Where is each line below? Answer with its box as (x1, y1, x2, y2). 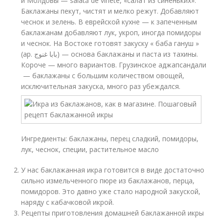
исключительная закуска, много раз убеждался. (21, 82, 181, 91)
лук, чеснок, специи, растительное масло (21, 145, 159, 154)
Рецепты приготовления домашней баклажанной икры (21, 208, 204, 218)
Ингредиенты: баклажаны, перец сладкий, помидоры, (21, 134, 199, 143)
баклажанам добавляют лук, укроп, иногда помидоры (21, 28, 201, 37)
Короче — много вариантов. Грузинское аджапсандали (21, 60, 207, 69)
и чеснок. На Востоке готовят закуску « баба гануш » (21, 39, 199, 48)
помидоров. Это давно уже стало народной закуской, (21, 187, 201, 196)
